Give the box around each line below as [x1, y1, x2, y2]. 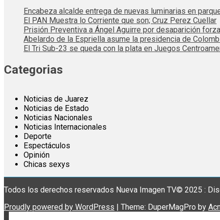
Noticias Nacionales [24, 112, 92, 122]
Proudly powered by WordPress [4, 202, 114, 212]
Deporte [24, 131, 52, 141]
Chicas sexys [24, 159, 70, 169]
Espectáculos [24, 140, 70, 150]
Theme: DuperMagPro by [121, 202, 208, 212]
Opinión [24, 150, 50, 160]
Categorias [4, 62, 63, 77]
